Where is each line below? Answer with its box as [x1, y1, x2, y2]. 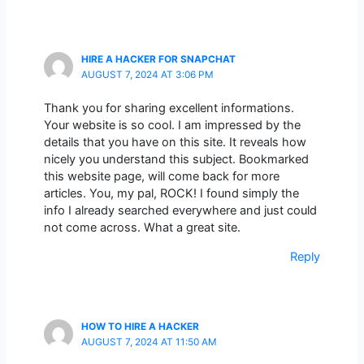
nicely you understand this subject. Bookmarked [43, 152, 309, 167]
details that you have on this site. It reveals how [43, 135, 306, 150]
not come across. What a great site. [43, 220, 240, 236]
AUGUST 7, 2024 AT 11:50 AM [80, 336, 217, 348]
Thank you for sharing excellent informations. [43, 101, 294, 116]
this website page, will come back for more [43, 169, 279, 184]
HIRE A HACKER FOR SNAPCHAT [80, 53, 236, 65]
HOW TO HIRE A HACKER [80, 320, 199, 332]
